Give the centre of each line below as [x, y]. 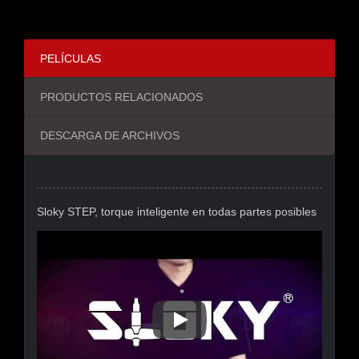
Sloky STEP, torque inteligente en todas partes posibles [177, 212]
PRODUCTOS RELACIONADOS [121, 97]
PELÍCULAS [71, 58]
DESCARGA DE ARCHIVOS [110, 135]
